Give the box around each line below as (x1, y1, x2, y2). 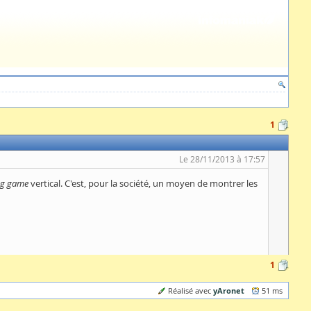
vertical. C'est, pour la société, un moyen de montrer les (28, 177, 258, 190)
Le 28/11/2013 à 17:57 (179, 153, 265, 165)
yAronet (213, 285, 244, 296)
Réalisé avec (168, 286, 213, 296)
